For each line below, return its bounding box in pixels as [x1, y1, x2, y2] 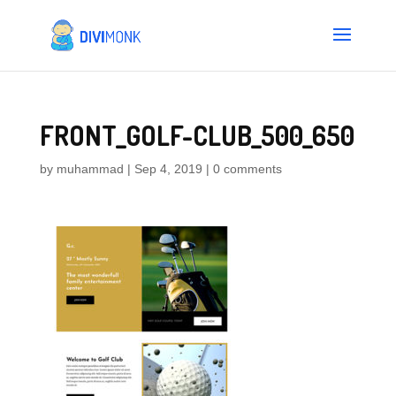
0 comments [212, 162, 282, 176]
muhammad [56, 162, 124, 176]
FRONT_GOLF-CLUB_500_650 [39, 118, 354, 152]
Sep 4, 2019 [133, 162, 202, 176]
